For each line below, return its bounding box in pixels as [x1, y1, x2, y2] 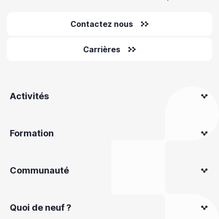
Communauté [10, 165, 69, 175]
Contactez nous [70, 19, 133, 29]
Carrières [83, 44, 120, 54]
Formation [10, 128, 54, 138]
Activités [10, 91, 49, 101]
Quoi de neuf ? [10, 202, 71, 213]
